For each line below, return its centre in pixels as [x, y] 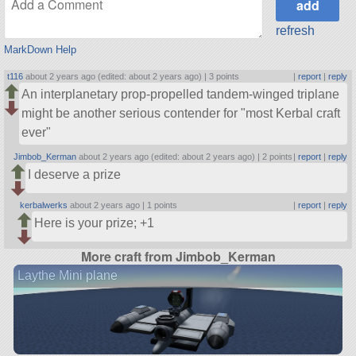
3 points [224, 76]
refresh [296, 30]
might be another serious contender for [132, 114]
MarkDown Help [40, 49]
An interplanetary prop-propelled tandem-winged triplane [181, 95]
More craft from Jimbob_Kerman [178, 257]
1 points [163, 205]
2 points [278, 156]
